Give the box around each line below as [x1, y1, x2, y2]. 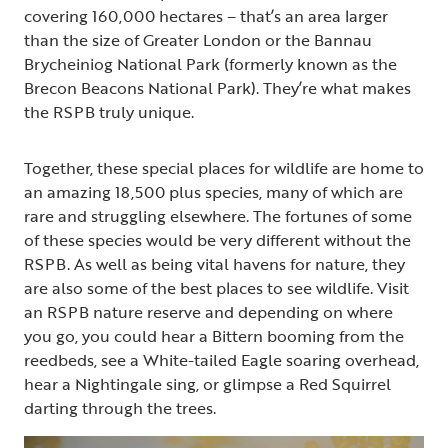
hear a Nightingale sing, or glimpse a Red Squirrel [24, 371, 391, 396]
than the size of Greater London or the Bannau [24, 27, 372, 52]
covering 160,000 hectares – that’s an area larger [24, 3, 388, 28]
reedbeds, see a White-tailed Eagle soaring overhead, [24, 347, 419, 372]
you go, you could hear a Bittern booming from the [24, 323, 404, 348]
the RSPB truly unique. [24, 99, 194, 124]
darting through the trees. [24, 395, 216, 420]
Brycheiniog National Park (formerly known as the [24, 51, 397, 76]
